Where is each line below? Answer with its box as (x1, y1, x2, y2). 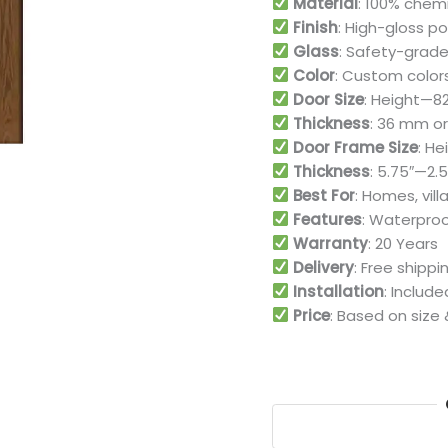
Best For (293, 184, 356, 206)
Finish (293, 16, 339, 38)
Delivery (293, 256, 355, 278)
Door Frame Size (293, 136, 419, 158)
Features (293, 208, 363, 230)
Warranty (293, 232, 369, 254)
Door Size (293, 88, 365, 110)
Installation (293, 280, 385, 302)
